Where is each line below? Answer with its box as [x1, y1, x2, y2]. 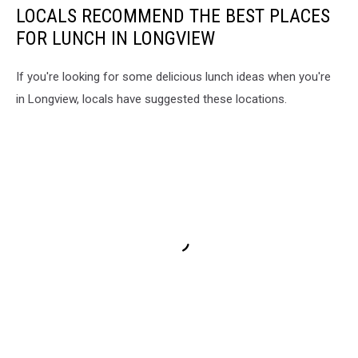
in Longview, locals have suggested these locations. [16, 92, 287, 106]
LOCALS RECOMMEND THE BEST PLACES [16, 5, 330, 27]
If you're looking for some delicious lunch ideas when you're [16, 70, 331, 84]
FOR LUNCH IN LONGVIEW [16, 27, 215, 50]
